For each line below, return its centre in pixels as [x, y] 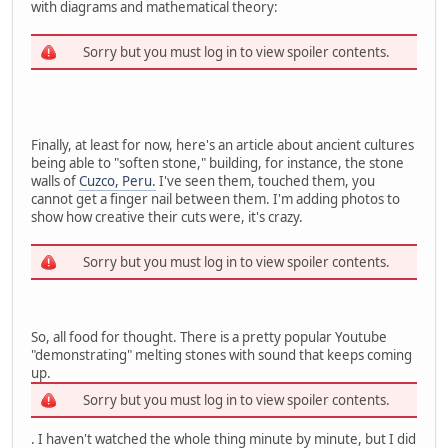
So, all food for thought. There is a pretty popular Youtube [209, 337]
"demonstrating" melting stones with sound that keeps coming [221, 355]
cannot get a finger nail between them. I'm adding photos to [215, 199]
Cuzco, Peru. [117, 181]
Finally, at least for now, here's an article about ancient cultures [222, 145]
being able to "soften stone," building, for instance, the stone [217, 163]
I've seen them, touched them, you [265, 181]
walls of [55, 181]
